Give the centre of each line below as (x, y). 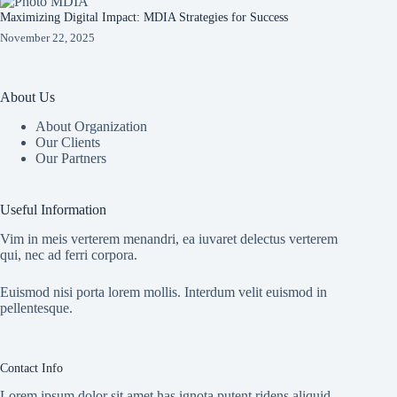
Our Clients (68, 142)
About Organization (91, 126)
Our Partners (71, 158)
